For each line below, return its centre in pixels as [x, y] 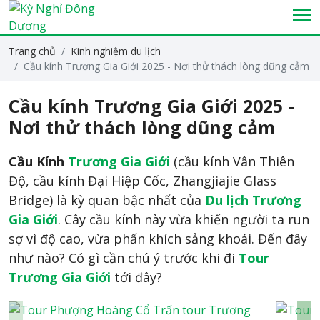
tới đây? [136, 277]
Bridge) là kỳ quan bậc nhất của [107, 200]
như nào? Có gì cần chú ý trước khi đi [124, 258]
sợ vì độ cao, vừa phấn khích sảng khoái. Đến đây [158, 239]
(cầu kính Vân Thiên [234, 161]
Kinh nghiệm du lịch [116, 51]
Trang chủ [32, 51]
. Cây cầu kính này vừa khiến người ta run [184, 219]
